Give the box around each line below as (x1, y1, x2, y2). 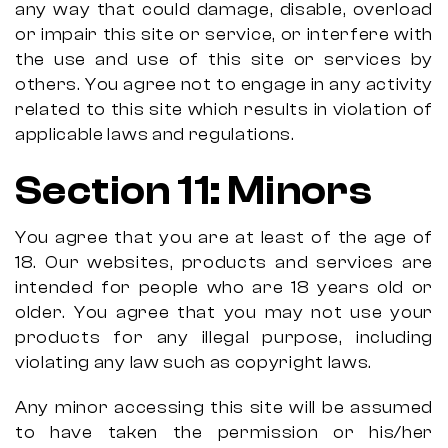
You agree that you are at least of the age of (15, 228, 433, 247)
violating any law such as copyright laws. (15, 353, 372, 372)
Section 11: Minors (15, 168, 373, 214)
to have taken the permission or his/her (15, 423, 433, 442)
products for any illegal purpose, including (15, 328, 433, 347)
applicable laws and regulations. (15, 125, 295, 144)
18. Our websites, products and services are (15, 253, 433, 272)
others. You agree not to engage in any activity (15, 75, 433, 94)
